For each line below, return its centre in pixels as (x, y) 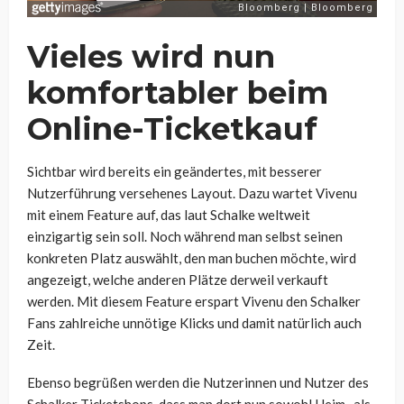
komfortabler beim (178, 92)
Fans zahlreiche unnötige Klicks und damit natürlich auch (194, 322)
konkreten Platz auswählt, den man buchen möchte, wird (192, 257)
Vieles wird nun (151, 56)
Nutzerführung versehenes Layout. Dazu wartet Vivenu (192, 193)
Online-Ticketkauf (172, 129)
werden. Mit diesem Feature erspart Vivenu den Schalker (194, 301)
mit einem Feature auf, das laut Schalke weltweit (169, 214)
